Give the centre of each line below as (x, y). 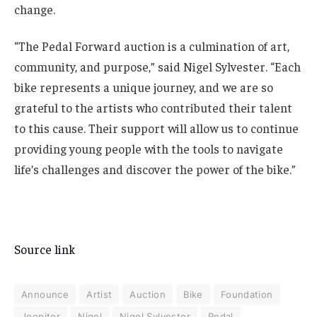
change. (35, 10)
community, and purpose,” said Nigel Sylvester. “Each (157, 66)
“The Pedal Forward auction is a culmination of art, (152, 46)
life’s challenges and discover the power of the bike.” (158, 169)
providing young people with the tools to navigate (149, 148)
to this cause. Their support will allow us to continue (156, 128)
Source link (45, 249)
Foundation (247, 295)
